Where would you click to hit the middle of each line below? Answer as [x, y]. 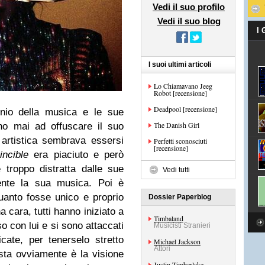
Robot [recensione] [180, 93]
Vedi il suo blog [189, 21]
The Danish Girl [177, 125]
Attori [162, 248]
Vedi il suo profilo [189, 7]
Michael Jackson [177, 241]
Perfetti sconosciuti [180, 141]
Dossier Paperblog [180, 197]
